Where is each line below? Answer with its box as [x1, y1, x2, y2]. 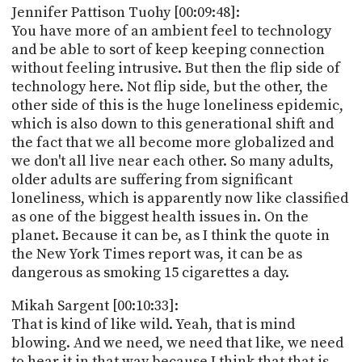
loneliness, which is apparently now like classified [11, 188, 348, 208]
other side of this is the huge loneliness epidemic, [11, 95, 343, 115]
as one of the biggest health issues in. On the [11, 207, 309, 226]
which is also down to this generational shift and [11, 114, 334, 133]
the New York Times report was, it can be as [11, 244, 302, 263]
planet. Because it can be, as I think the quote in [11, 225, 330, 245]
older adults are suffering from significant [11, 170, 293, 189]
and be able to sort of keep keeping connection [11, 40, 325, 59]
